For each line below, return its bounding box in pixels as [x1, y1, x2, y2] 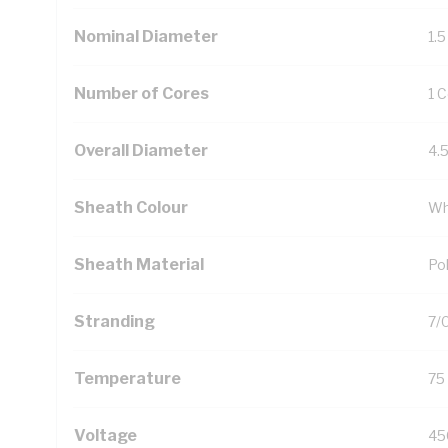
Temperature [74, 369, 181, 388]
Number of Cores [74, 84, 209, 103]
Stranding [74, 312, 155, 331]
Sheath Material [74, 255, 204, 274]
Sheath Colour [74, 198, 188, 217]
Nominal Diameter [74, 27, 218, 46]
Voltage [74, 426, 137, 445]
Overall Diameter [74, 141, 208, 160]
